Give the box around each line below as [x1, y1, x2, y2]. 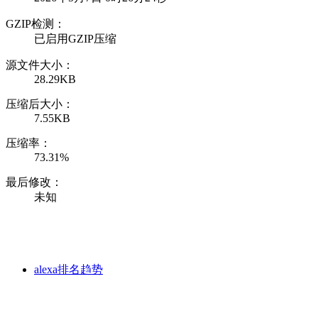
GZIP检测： [6, 17, 65, 30]
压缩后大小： [6, 97, 74, 110]
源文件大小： [6, 58, 74, 71]
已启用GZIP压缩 [34, 32, 116, 45]
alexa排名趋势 [34, 263, 103, 275]
